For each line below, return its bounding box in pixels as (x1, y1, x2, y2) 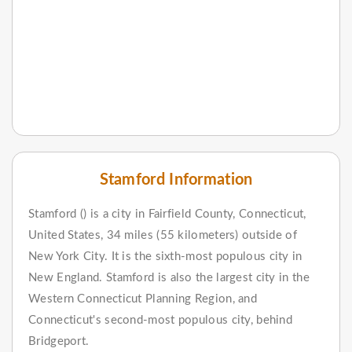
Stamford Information (99, 171, 253, 188)
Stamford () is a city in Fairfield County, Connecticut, (28, 207, 306, 220)
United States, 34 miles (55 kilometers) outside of (28, 229, 297, 241)
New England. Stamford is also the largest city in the (28, 271, 310, 284)
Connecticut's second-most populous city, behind (28, 313, 293, 326)
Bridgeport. (28, 335, 90, 347)
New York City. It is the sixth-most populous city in (28, 250, 302, 262)
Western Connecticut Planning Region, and (28, 292, 257, 305)
